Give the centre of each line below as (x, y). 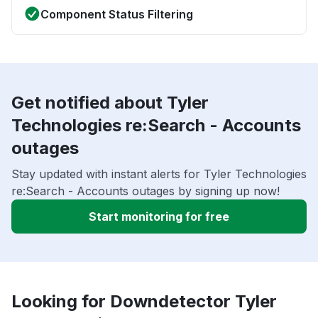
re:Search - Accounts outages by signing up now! (146, 191)
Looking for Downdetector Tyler (144, 302)
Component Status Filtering (117, 15)
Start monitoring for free (159, 217)
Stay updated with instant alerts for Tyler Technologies (159, 174)
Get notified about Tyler (110, 103)
